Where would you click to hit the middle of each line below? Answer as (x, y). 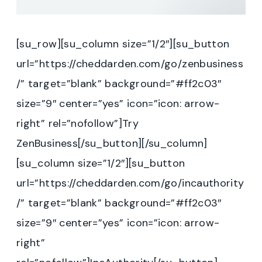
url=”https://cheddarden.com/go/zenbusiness (130, 63)
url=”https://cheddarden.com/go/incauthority (130, 183)
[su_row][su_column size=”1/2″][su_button (123, 44)
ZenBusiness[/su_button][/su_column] (112, 143)
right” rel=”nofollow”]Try (77, 123)
